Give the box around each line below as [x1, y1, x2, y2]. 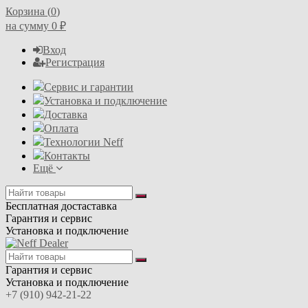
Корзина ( [5, 5, 51, 17]
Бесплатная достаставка [5, 200, 117, 212]
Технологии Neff [44, 136, 123, 148]
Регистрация [45, 56, 104, 68]
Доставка [44, 109, 87, 120]
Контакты [44, 150, 90, 162]
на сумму [5, 20, 52, 32]
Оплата [44, 122, 78, 134]
